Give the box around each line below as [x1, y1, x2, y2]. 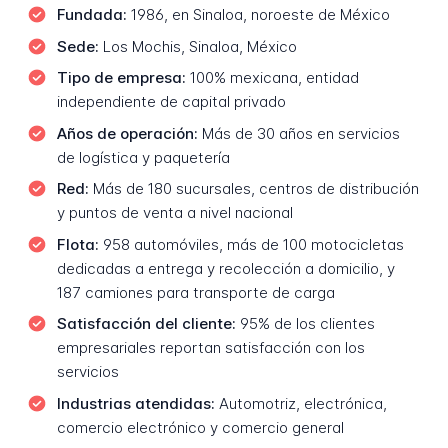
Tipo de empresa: [56, 68, 186, 88]
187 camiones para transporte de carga [56, 282, 335, 302]
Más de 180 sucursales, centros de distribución [88, 179, 419, 199]
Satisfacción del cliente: [56, 314, 236, 334]
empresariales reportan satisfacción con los [56, 338, 365, 358]
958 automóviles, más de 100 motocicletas [98, 234, 404, 254]
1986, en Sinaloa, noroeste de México [126, 4, 390, 24]
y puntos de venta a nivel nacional [56, 203, 293, 223]
